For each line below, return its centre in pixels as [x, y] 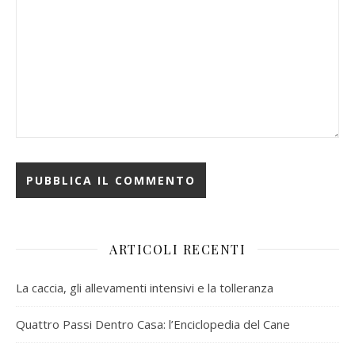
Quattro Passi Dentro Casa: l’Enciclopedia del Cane [153, 324]
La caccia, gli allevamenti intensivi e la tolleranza [145, 287]
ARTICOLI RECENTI [177, 249]
